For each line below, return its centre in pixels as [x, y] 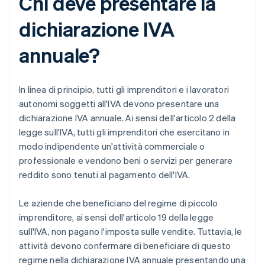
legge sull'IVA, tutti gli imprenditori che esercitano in [125, 132]
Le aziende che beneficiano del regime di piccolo [119, 203]
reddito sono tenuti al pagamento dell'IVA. [105, 175]
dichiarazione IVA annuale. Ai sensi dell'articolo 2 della [127, 118]
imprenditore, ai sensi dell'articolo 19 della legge [117, 217]
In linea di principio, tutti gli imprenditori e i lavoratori [124, 90]
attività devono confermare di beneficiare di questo [125, 246]
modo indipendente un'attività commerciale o [112, 146]
